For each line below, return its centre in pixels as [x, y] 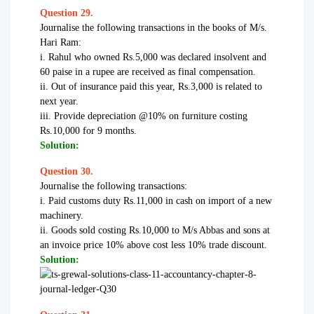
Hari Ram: [61, 43]
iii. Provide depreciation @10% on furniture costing [144, 116]
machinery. [62, 216]
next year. [59, 102]
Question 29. [67, 13]
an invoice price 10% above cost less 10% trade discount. [153, 245]
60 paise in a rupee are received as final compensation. [148, 72]
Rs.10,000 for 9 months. [88, 131]
